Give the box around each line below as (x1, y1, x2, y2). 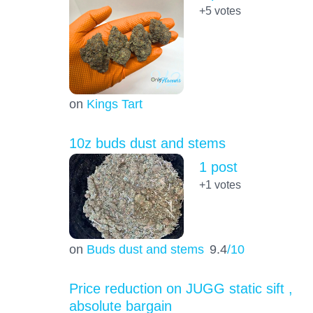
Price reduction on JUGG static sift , (68, 280, 293, 296)
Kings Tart (86, 96, 143, 111)
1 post (198, 159, 238, 175)
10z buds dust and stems (68, 135, 226, 151)
